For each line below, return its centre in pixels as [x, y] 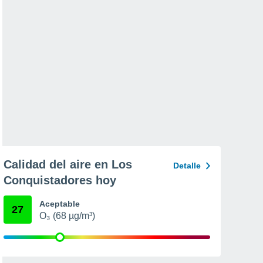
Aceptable [60, 204]
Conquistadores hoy [60, 180]
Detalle [187, 166]
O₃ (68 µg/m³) [67, 216]
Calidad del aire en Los [68, 164]
